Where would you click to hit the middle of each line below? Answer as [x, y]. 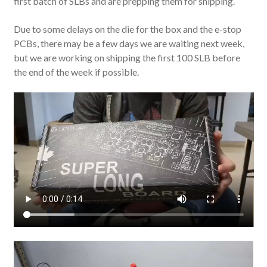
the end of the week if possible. [76, 72]
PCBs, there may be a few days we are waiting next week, [129, 43]
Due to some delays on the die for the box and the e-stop [127, 29]
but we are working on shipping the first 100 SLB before [127, 57]
